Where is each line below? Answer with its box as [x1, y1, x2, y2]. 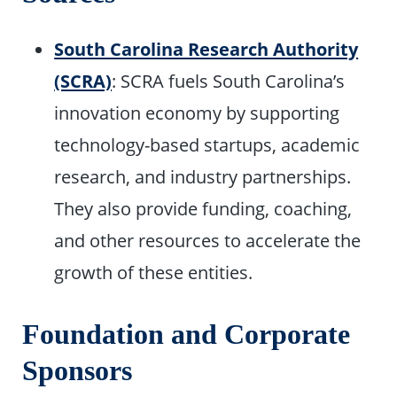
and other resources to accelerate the [54, 228, 362, 253]
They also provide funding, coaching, [54, 196, 353, 222]
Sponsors [22, 355, 133, 387]
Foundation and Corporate [22, 319, 351, 351]
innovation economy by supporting [54, 100, 340, 126]
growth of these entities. [54, 260, 253, 285]
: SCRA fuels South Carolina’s [112, 68, 346, 94]
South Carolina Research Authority [54, 36, 359, 62]
